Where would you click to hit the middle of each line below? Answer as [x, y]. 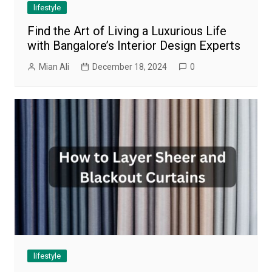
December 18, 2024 [129, 67]
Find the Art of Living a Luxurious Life [127, 31]
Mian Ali [54, 67]
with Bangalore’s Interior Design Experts [134, 46]
